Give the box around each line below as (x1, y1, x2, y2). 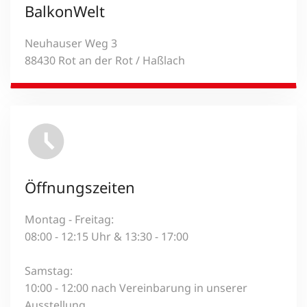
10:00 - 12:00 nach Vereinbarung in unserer (25, 280, 247, 295)
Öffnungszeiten (25, 176, 135, 197)
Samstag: (25, 262, 73, 278)
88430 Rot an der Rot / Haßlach (25, 52, 185, 68)
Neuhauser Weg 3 (25, 35, 117, 51)
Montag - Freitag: (25, 211, 114, 227)
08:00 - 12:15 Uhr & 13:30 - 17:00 (25, 228, 188, 244)
